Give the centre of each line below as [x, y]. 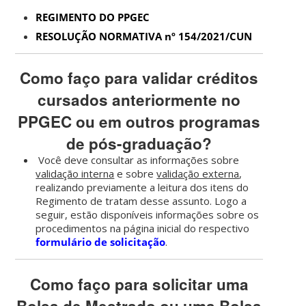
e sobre [136, 174]
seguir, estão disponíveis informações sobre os [148, 215]
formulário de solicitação [101, 242]
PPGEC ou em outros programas [139, 122]
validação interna [75, 174]
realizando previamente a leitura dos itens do [142, 187]
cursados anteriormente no [139, 100]
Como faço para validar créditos [139, 78]
